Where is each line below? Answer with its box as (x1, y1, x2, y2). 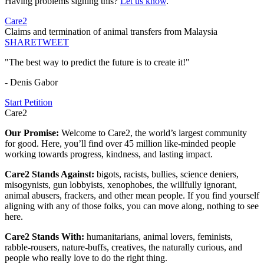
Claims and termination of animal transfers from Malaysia (5, 27, 217, 37)
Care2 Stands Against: (5, 169, 97, 180)
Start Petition (5, 97, 52, 108)
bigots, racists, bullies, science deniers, (97, 169, 239, 180)
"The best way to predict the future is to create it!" (5, 57, 190, 68)
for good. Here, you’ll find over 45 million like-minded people (5, 138, 236, 149)
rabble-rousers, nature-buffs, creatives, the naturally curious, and (5, 242, 242, 253)
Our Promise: (5, 128, 61, 138)
